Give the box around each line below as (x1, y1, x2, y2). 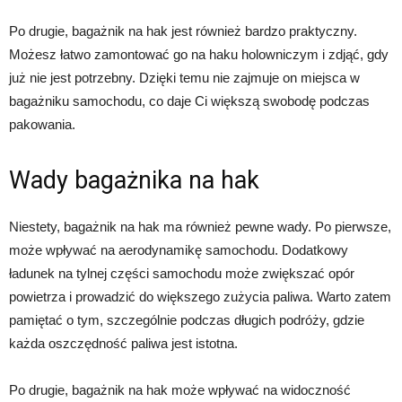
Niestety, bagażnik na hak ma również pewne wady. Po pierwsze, (9, 218, 391, 234)
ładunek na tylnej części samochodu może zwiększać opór (9, 265, 354, 281)
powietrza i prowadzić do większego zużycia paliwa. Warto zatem (9, 288, 391, 304)
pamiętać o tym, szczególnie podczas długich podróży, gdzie (9, 311, 364, 328)
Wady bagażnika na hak (9, 165, 259, 195)
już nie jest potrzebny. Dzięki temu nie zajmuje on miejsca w (9, 69, 360, 85)
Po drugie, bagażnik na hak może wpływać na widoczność (9, 381, 351, 398)
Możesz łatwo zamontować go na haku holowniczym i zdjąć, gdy (9, 46, 389, 62)
